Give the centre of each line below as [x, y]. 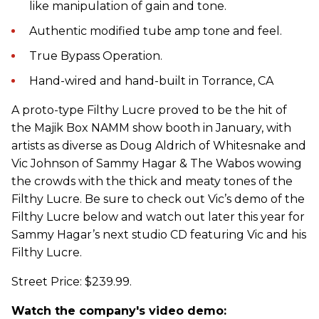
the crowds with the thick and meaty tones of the [152, 182]
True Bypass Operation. [96, 56]
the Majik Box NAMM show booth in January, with [151, 128]
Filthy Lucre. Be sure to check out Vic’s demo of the [158, 199]
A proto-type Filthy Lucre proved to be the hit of [149, 110]
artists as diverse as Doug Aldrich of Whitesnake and [159, 146]
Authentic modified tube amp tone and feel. [156, 31]
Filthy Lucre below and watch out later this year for [158, 217]
